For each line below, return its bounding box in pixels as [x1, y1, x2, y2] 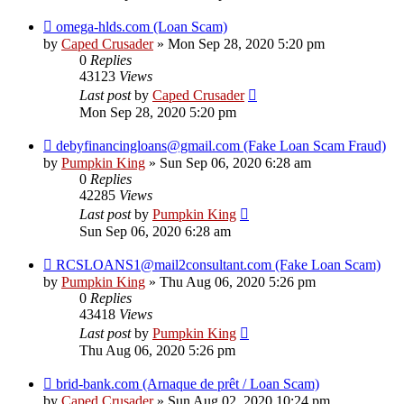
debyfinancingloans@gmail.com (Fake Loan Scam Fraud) [56, 138, 386, 154]
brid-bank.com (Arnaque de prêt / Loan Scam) [56, 376, 319, 392]
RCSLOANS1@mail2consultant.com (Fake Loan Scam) [56, 257, 381, 273]
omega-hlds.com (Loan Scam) [56, 19, 227, 35]
